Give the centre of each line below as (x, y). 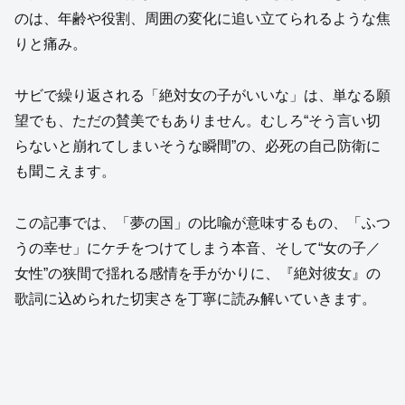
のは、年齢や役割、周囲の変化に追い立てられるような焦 (202, 19)
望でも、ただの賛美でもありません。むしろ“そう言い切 (198, 121)
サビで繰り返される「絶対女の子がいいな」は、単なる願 (202, 96)
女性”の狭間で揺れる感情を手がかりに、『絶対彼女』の (198, 273)
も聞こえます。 (65, 172)
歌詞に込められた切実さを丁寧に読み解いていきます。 (195, 298)
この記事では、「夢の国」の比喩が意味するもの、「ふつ (202, 222)
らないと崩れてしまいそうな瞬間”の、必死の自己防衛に (198, 146)
